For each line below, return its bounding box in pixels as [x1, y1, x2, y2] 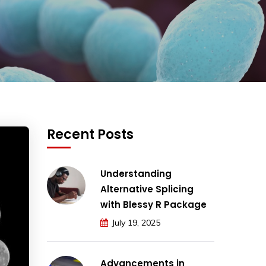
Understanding [100, 167, 172, 180]
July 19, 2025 [112, 217, 160, 228]
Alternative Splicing [100, 183, 194, 195]
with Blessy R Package [100, 198, 207, 211]
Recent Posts [47, 125, 134, 144]
